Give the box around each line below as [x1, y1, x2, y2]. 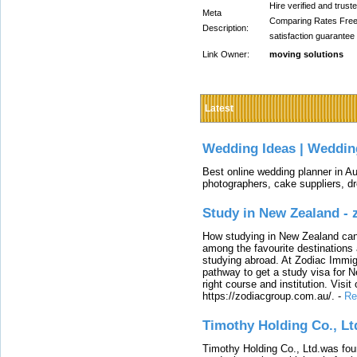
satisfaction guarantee [269, 31, 355, 41]
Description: [202, 23, 249, 33]
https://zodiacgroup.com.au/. [202, 289, 335, 302]
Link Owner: [202, 49, 249, 59]
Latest [205, 103, 233, 114]
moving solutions [269, 49, 343, 59]
